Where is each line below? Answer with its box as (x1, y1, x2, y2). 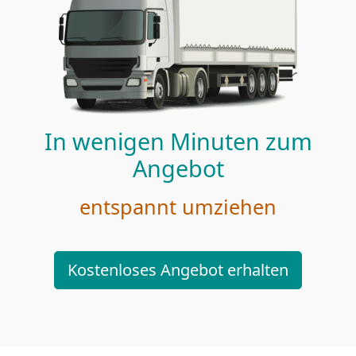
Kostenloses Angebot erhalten (68, 258, 288, 281)
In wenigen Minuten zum (44, 125, 312, 157)
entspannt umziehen (79, 192, 277, 220)
